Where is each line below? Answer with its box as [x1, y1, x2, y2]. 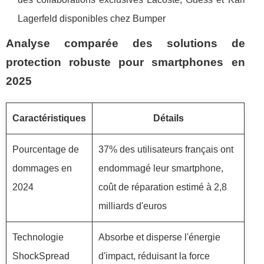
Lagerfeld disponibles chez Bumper [18, 13, 166, 24]
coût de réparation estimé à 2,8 [98, 181, 227, 192]
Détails [153, 113, 184, 123]
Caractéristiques [12, 113, 86, 123]
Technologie [12, 232, 64, 242]
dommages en [12, 163, 72, 173]
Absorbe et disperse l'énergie [98, 232, 220, 242]
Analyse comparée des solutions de [6, 37, 245, 49]
